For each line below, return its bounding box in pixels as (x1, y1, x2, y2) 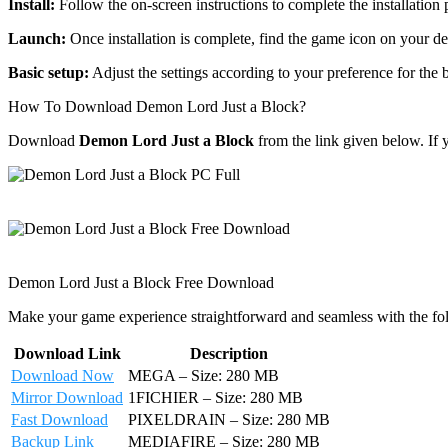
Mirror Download (11, 389, 123, 407)
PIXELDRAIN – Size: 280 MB (128, 411, 330, 429)
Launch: (8, 30, 66, 48)
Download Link (14, 345, 121, 363)
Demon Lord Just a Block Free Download (8, 274, 274, 292)
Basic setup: (8, 64, 89, 82)
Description (190, 345, 268, 363)
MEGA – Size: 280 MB (128, 367, 279, 385)
